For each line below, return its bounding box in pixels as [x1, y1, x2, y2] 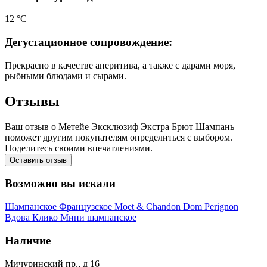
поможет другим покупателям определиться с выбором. [5, 132, 232, 142]
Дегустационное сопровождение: [5, 36, 172, 49]
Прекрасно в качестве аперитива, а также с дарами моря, [5, 60, 235, 70]
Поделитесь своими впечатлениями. [5, 142, 153, 153]
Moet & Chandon [114, 201, 183, 212]
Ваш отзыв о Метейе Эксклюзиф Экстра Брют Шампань [5, 121, 234, 132]
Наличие [5, 234, 51, 247]
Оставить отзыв [10, 155, 67, 164]
